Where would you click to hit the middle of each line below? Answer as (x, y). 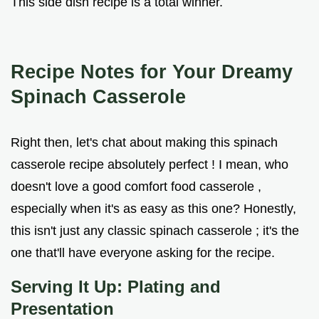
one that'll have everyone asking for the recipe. (143, 253)
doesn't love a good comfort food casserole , (136, 187)
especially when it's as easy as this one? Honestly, (153, 209)
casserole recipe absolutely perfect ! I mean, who (150, 165)
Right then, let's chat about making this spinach (144, 143)
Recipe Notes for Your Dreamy (152, 72)
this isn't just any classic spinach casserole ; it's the (155, 231)
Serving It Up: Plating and (116, 287)
